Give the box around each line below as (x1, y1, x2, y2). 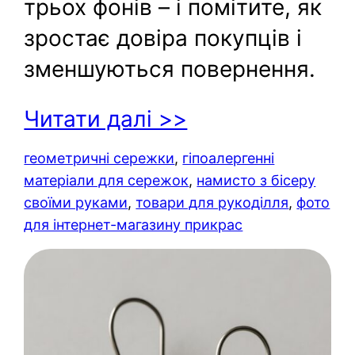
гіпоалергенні (182, 149, 275, 166)
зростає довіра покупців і (24, 24, 303, 52)
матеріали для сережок (24, 171, 189, 189)
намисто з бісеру (197, 171, 316, 189)
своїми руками (24, 193, 128, 211)
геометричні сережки (24, 149, 175, 166)
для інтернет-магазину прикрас (24, 216, 243, 233)
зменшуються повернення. (24, 55, 316, 82)
